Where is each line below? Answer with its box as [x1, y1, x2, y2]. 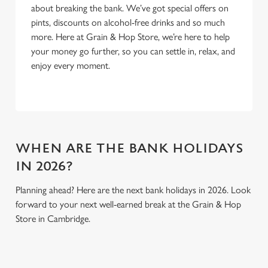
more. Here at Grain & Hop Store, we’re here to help [31, 31, 230, 42]
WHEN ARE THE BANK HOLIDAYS [16, 141, 243, 156]
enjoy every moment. [31, 60, 112, 71]
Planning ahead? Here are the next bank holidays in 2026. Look [16, 184, 251, 196]
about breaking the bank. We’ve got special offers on [31, 2, 229, 14]
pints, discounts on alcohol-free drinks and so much [31, 17, 225, 28]
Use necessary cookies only [76, 14, 192, 25]
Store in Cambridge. [16, 213, 90, 224]
